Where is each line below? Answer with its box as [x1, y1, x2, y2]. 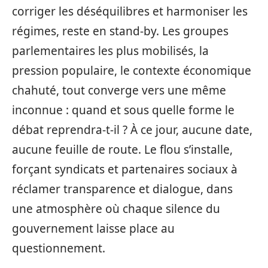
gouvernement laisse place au [12, 220, 175, 236]
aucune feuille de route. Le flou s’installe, [12, 141, 233, 157]
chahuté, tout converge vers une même [12, 82, 226, 98]
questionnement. [12, 240, 105, 256]
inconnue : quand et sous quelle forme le [12, 102, 234, 118]
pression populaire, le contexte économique [12, 62, 251, 78]
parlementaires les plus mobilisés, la [12, 42, 209, 59]
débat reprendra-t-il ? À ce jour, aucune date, [12, 121, 252, 138]
